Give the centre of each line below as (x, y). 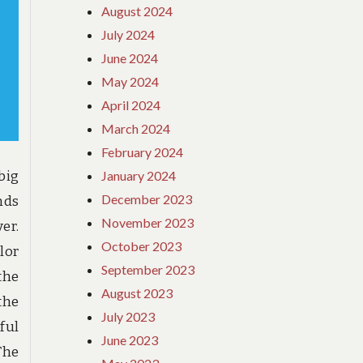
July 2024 (128, 34)
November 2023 (148, 222)
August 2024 (137, 11)
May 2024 (130, 81)
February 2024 (143, 152)
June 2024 (130, 58)
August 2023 (137, 293)
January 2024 (139, 175)
